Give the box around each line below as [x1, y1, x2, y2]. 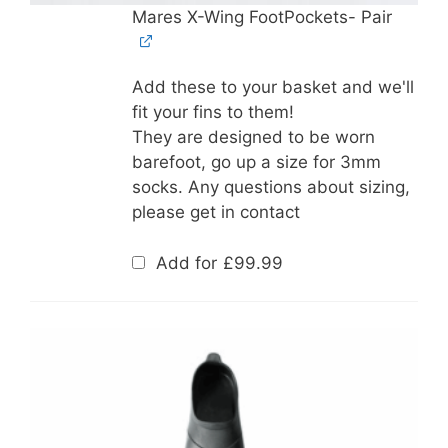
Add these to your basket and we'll [131, 77, 414, 98]
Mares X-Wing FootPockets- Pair [131, 7, 392, 28]
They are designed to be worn [131, 127, 375, 148]
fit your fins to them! [131, 102, 294, 123]
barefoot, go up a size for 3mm [131, 152, 381, 173]
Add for [150, 252, 222, 273]
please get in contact [131, 202, 300, 223]
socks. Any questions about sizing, [131, 177, 410, 198]
